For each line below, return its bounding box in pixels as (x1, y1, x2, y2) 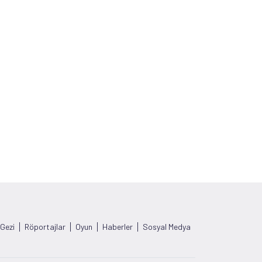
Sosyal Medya (143, 222, 191, 232)
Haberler (102, 222, 133, 232)
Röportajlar (25, 222, 65, 232)
